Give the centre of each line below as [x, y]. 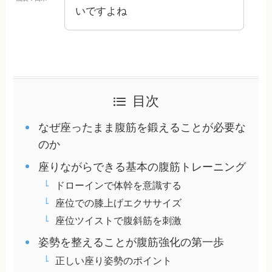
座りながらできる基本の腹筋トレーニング [142, 167]
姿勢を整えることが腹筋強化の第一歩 [131, 243]
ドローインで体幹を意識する [118, 185]
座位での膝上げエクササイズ [118, 203]
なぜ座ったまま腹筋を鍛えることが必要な [142, 128]
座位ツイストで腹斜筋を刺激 [118, 221]
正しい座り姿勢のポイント [113, 261]
